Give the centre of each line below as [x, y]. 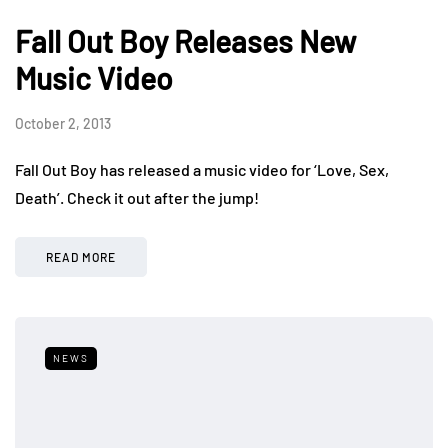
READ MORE [81, 257]
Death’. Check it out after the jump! [137, 198]
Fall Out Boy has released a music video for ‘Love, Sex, [202, 170]
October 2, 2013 [63, 124]
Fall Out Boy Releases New [185, 41]
